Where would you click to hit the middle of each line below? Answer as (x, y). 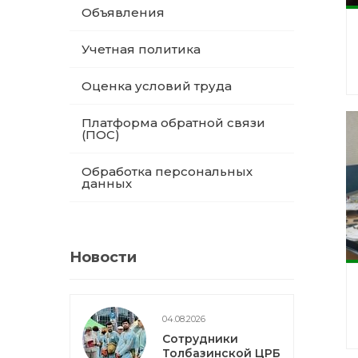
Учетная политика (141, 49)
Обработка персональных (167, 171)
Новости (103, 257)
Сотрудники (200, 339)
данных (107, 183)
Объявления (123, 12)
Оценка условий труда (157, 86)
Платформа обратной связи (173, 123)
